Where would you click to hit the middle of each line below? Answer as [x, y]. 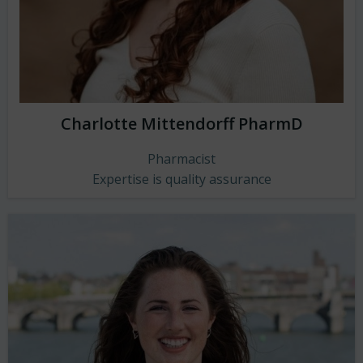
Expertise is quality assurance [181, 179]
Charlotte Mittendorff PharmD [181, 124]
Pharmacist [181, 159]
